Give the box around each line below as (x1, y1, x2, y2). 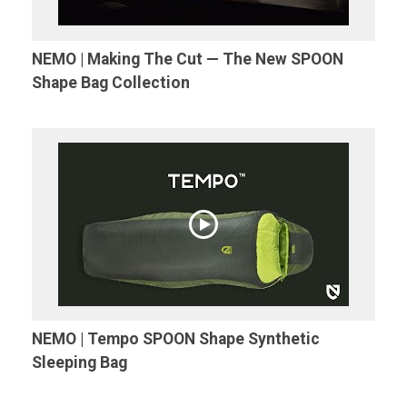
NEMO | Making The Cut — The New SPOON (32, 49, 343, 68)
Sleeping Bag (32, 353, 127, 372)
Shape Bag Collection (32, 73, 190, 92)
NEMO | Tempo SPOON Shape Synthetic (32, 330, 320, 349)
